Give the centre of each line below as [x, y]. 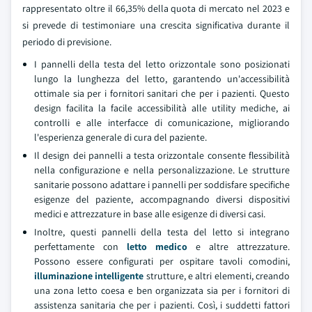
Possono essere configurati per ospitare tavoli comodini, [162, 261]
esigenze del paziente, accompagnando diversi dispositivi [162, 199]
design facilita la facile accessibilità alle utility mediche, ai [162, 108]
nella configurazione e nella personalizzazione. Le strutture [162, 170]
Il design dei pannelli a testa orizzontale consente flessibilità [162, 155]
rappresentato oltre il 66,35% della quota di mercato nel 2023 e [156, 8]
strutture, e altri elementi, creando [217, 276]
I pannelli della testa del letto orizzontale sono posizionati [162, 64]
